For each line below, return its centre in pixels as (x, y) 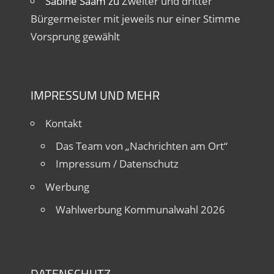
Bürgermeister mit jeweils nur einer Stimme (135, 18)
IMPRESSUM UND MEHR (95, 95)
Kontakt (63, 123)
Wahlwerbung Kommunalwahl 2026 (140, 210)
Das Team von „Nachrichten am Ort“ (141, 146)
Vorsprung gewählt (75, 36)
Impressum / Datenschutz (117, 164)
